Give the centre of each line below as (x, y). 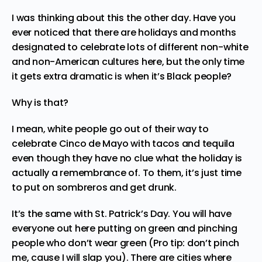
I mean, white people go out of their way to (110, 129)
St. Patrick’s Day (132, 213)
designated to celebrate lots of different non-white (130, 47)
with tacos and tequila (181, 143)
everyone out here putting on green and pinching (125, 228)
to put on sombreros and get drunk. (95, 187)
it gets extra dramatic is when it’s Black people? (123, 76)
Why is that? (40, 102)
